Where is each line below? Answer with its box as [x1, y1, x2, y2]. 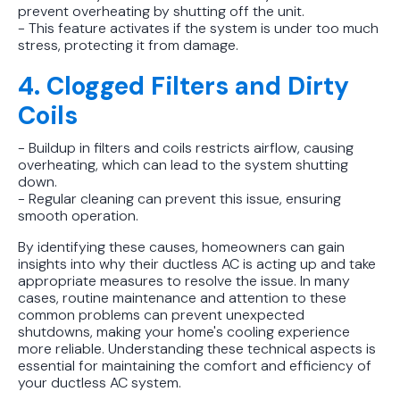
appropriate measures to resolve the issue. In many [18, 271, 350, 290]
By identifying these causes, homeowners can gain [18, 237, 345, 256]
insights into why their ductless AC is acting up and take [18, 254, 376, 273]
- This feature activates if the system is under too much [18, 18, 379, 37]
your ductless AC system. [18, 372, 181, 392]
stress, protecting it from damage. [18, 35, 238, 54]
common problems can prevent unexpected [18, 304, 304, 324]
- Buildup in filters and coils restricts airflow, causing [18, 137, 354, 157]
